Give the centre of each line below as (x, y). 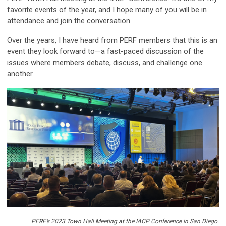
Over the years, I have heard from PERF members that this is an (112, 41)
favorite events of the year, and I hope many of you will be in (107, 10)
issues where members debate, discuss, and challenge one (105, 63)
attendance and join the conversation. (70, 21)
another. (20, 74)
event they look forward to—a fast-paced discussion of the (105, 52)
